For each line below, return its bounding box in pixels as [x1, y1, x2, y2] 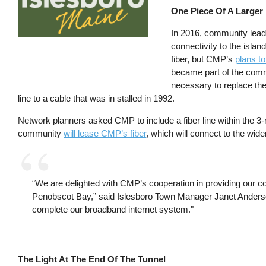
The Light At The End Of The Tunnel [18, 254, 166, 264]
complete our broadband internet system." [32, 204, 194, 214]
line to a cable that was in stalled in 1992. [18, 93, 175, 104]
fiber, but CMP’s [171, 54, 236, 65]
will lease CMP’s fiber [64, 128, 147, 139]
